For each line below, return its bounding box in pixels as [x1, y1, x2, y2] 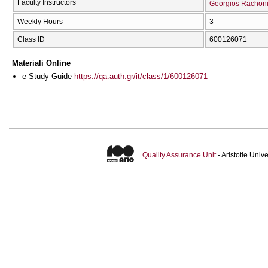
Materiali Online [12, 58, 71, 68]
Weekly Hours [17, 17, 63, 26]
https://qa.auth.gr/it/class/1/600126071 [74, 71, 208, 81]
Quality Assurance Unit [142, 151, 216, 160]
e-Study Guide [22, 71, 74, 81]
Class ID [17, 35, 45, 44]
